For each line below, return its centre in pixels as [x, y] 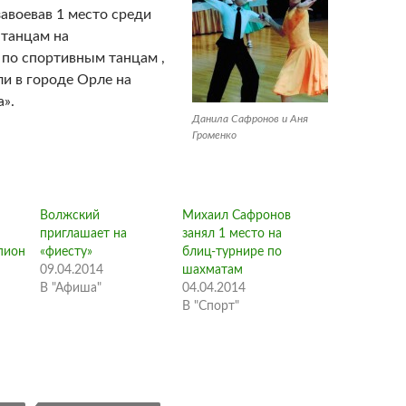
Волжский [70, 216]
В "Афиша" [71, 288]
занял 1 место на [232, 234]
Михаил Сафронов [236, 216]
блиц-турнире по [232, 252]
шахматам [212, 270]
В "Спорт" [210, 306]
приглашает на [84, 234]
